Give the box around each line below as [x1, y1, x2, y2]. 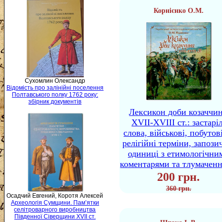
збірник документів [28, 98, 82, 106]
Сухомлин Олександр [25, 77, 85, 85]
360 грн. [166, 185, 191, 192]
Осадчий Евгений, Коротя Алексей [6, 192, 104, 200]
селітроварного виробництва [14, 206, 96, 214]
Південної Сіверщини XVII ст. [14, 213, 96, 221]
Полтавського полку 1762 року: [12, 91, 98, 99]
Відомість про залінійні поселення [6, 84, 104, 92]
